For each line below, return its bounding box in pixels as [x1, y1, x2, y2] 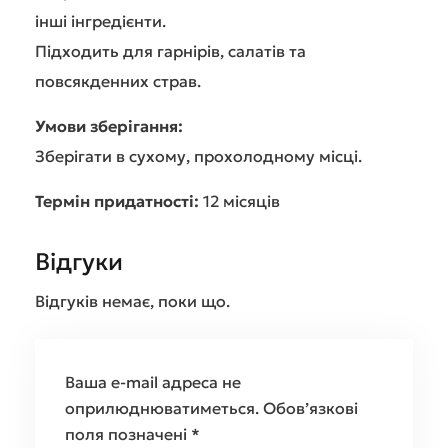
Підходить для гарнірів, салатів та [35, 41, 306, 61]
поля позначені [65, 424, 191, 444]
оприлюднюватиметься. [65, 398, 259, 418]
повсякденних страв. [35, 71, 201, 91]
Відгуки [35, 247, 123, 277]
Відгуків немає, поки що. [35, 291, 230, 311]
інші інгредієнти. [35, 11, 166, 31]
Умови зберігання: [35, 116, 183, 136]
